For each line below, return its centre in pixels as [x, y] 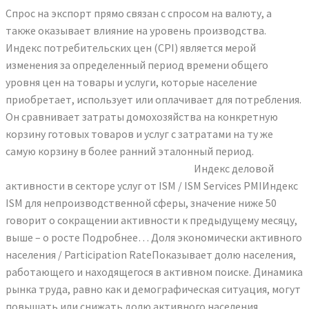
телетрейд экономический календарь [99, 168]
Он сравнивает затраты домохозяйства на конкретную [142, 116]
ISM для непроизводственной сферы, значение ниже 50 [141, 202]
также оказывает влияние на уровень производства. [136, 30]
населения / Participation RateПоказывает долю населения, [151, 254]
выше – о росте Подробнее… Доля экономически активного [154, 237]
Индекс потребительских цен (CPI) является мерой [131, 47]
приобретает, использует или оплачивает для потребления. [153, 99]
